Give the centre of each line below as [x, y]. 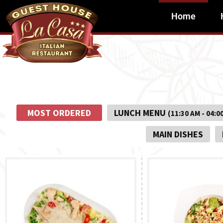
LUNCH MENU [141, 113]
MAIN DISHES [178, 134]
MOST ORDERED [59, 113]
